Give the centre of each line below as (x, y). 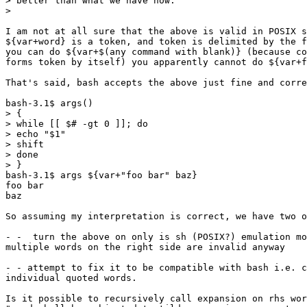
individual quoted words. (71, 278)
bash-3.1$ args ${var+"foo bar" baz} (101, 175)
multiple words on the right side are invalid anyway (145, 247)
